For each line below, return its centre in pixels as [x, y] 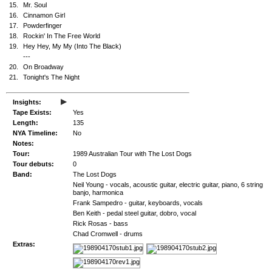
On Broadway [43, 67]
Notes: [23, 143]
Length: [25, 123]
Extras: [24, 244]
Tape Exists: [32, 112]
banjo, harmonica [98, 192]
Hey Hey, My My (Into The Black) [72, 46]
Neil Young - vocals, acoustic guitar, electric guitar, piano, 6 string [168, 185]
